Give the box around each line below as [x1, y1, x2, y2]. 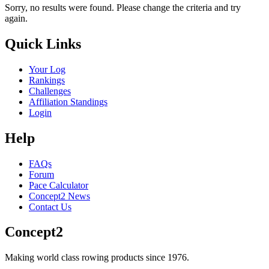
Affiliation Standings [29, 96, 107, 107]
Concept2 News [29, 190, 90, 201]
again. [5, 13, 28, 23]
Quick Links [5, 35, 81, 52]
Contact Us [29, 201, 71, 212]
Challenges [29, 85, 71, 96]
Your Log [29, 64, 65, 74]
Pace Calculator [29, 180, 88, 190]
